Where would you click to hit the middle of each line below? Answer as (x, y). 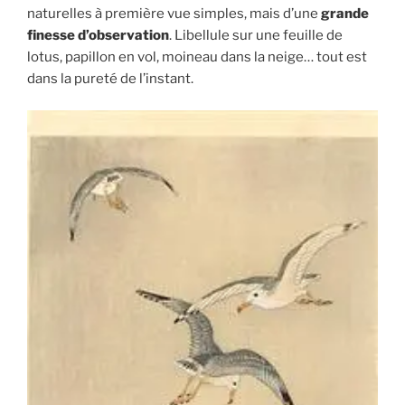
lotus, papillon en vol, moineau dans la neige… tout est (197, 57)
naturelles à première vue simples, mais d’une (174, 14)
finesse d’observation (98, 36)
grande (345, 14)
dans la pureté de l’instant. (110, 79)
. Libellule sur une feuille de (256, 36)
